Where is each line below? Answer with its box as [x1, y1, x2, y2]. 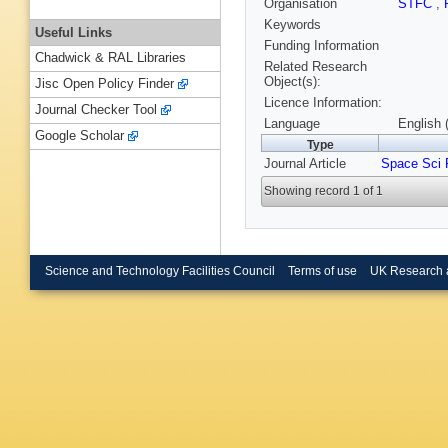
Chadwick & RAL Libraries [35, 50, 186, 66]
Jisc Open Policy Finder [35, 76, 174, 92]
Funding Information [264, 38, 379, 54]
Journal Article [264, 156, 346, 172]
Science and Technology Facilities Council [45, 264, 275, 277]
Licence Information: [264, 95, 382, 111]
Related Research [264, 59, 367, 75]
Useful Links [35, 24, 112, 40]
